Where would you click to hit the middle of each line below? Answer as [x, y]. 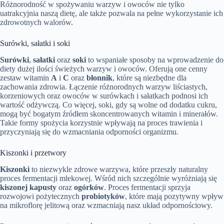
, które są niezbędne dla [149, 77]
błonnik [99, 77]
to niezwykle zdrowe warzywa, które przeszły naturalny [119, 169]
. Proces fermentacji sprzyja [147, 187]
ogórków [89, 187]
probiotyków [103, 196]
